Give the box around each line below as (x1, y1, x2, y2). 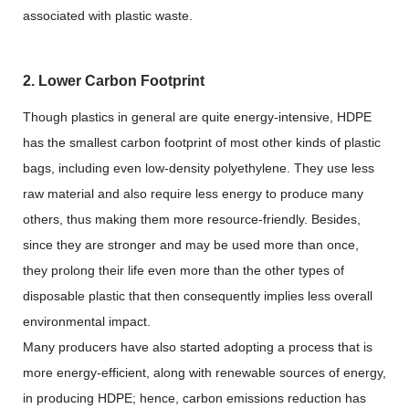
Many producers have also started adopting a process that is (23, 340, 372, 354)
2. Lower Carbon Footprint (23, 73, 204, 89)
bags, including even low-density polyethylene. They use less (23, 161, 374, 175)
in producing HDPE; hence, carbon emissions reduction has (23, 391, 366, 405)
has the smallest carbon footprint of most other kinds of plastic (23, 135, 381, 150)
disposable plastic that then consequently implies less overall (23, 288, 372, 303)
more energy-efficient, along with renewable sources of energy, (23, 365, 386, 380)
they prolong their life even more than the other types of (23, 263, 344, 278)
